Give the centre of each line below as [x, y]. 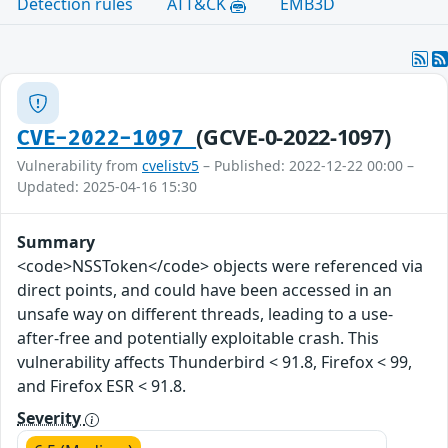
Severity [51, 418]
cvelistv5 [170, 166]
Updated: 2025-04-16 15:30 [107, 187]
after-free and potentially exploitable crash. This [198, 338]
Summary [56, 242]
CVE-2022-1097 [107, 139]
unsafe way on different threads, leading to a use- [205, 314]
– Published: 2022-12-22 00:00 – [306, 166]
